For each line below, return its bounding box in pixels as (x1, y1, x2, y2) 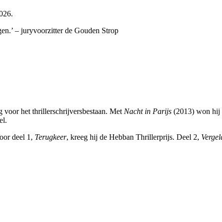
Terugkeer (35, 133, 66, 142)
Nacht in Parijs (124, 107, 171, 116)
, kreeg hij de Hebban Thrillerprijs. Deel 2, (66, 133, 201, 142)
